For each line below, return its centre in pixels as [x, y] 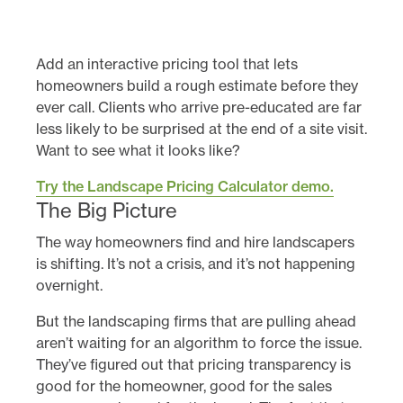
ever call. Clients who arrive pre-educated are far [199, 107]
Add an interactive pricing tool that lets [167, 63]
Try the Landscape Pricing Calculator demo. [185, 186]
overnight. [69, 285]
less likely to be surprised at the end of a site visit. [201, 128]
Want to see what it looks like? [138, 150]
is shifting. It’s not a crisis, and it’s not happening [196, 263]
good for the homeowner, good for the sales [184, 385]
